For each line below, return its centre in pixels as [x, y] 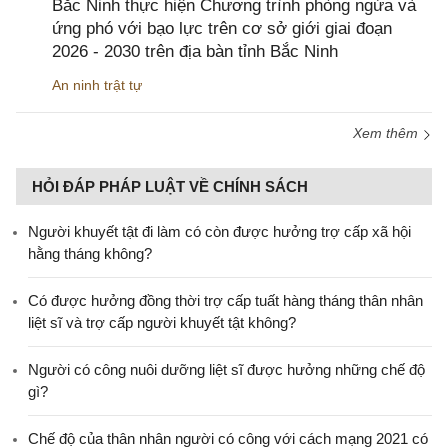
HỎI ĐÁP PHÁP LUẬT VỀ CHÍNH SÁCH [170, 187]
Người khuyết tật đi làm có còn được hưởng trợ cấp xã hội [219, 232]
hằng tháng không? [90, 254]
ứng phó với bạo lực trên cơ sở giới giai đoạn [222, 29]
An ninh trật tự [97, 85]
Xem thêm [387, 133]
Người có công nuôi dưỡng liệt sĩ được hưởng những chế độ [226, 370]
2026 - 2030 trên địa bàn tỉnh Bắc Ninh [195, 52]
